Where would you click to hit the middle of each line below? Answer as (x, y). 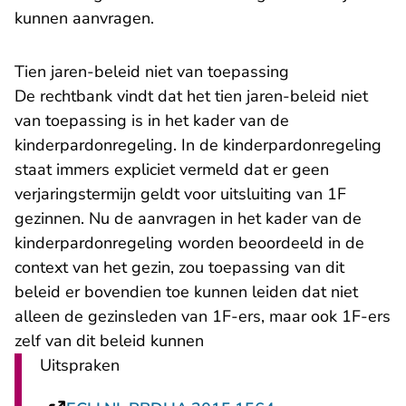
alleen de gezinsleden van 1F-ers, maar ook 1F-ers (203, 316)
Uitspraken (80, 365)
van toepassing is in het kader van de (152, 121)
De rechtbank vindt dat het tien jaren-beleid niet (191, 96)
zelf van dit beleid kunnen (109, 341)
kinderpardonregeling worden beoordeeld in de (189, 243)
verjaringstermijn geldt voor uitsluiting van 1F (180, 194)
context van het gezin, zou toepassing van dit (179, 267)
